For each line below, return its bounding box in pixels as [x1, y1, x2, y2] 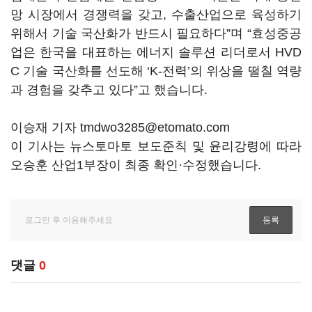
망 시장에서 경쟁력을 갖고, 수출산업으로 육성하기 [10, 8, 302, 22]
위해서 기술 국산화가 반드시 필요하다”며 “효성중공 [10, 26, 302, 40]
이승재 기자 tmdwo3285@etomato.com [10, 120, 230, 134]
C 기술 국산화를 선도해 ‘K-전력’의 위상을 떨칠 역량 [10, 64, 302, 78]
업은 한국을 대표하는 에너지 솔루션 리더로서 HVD [10, 45, 302, 59]
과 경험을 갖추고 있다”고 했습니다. [10, 83, 211, 97]
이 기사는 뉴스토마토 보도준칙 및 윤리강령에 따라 [10, 139, 302, 153]
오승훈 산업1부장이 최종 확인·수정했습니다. [10, 158, 261, 172]
